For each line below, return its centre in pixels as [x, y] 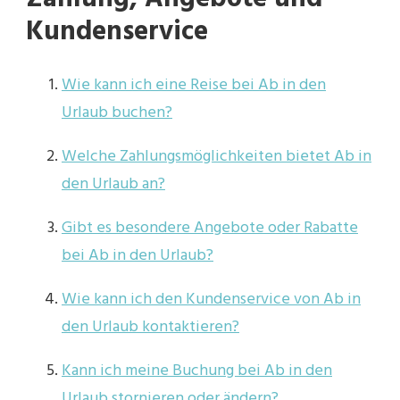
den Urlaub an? [113, 185]
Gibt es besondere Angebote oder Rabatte [210, 229]
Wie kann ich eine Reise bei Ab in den [194, 86]
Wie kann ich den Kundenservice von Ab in [211, 300]
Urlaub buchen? [117, 113]
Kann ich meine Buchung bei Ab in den [197, 371]
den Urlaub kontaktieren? [150, 328]
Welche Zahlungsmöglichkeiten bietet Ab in [217, 157]
